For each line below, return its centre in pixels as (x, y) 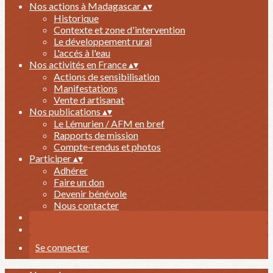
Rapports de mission (96, 135)
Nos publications (66, 111)
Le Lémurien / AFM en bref (109, 123)
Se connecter (62, 247)
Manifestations (86, 88)
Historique (76, 18)
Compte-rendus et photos (107, 147)
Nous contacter (86, 205)
